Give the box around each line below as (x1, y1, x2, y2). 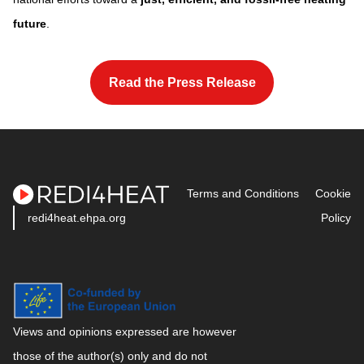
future (13, 16, 46, 30)
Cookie (315, 186, 351, 200)
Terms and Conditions (187, 186, 299, 200)
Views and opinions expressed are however (13, 325, 236, 339)
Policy (321, 210, 351, 224)
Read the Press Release (108, 75, 256, 89)
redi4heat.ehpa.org (28, 210, 126, 224)
